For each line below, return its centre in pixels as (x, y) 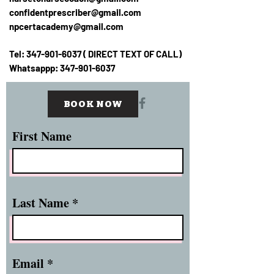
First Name (42, 136)
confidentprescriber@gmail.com (75, 12)
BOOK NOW (93, 104)
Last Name (41, 203)
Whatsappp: (35, 68)
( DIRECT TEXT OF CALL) (131, 54)
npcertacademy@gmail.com (66, 26)
